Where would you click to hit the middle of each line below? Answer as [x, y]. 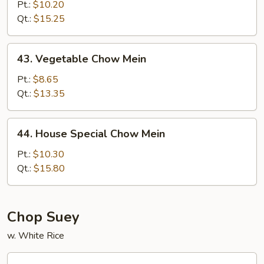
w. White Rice [36, 236]
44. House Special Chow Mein [91, 134]
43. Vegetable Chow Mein [82, 59]
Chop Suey [43, 217]
